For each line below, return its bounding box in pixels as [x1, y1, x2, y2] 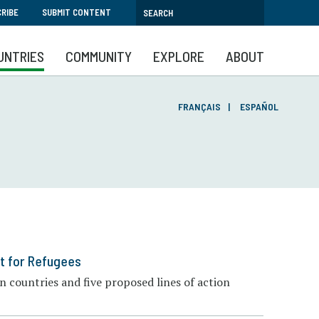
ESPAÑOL [240, 100, 278, 113]
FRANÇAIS [178, 100, 221, 113]
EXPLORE [153, 48, 204, 65]
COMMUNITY [66, 48, 132, 65]
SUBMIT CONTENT [42, 6, 111, 18]
